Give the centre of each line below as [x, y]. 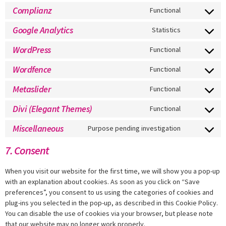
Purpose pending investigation [134, 128]
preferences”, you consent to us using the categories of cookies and [109, 192]
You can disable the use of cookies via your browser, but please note [109, 213]
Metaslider [32, 89]
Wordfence [32, 70]
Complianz [32, 11]
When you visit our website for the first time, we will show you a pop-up [112, 171]
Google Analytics [43, 30]
